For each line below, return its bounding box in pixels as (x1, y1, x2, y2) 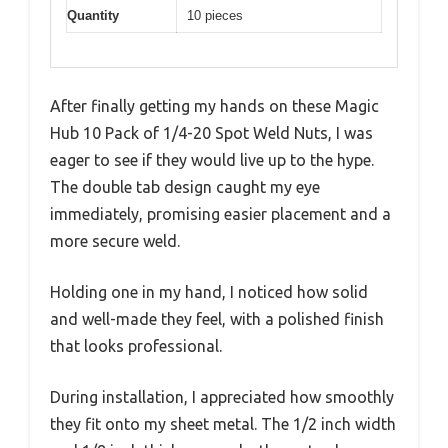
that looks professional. (50, 337, 222, 355)
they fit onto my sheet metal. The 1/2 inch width (50, 415, 396, 433)
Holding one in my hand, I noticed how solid (50, 283, 368, 301)
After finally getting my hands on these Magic (50, 97, 379, 115)
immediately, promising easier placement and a (50, 205, 391, 223)
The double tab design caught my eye (50, 178, 320, 196)
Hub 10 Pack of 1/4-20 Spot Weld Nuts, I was (50, 124, 373, 142)
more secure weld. (50, 232, 180, 250)
